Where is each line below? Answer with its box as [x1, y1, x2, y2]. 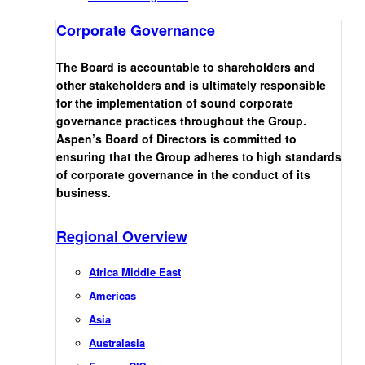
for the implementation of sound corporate [56, 95, 293, 112]
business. [56, 184, 111, 201]
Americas [89, 288, 136, 304]
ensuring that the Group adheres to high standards [56, 148, 341, 165]
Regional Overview [56, 226, 187, 248]
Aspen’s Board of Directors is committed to [56, 130, 297, 147]
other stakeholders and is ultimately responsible [56, 77, 326, 94]
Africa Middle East [89, 264, 181, 280]
